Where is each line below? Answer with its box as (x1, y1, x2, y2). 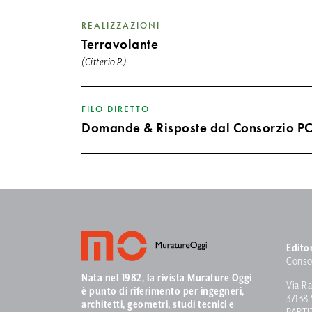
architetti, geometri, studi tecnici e (81, 298, 235, 311)
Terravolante (81, 35, 158, 53)
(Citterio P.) (81, 56, 127, 68)
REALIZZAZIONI (81, 19, 160, 31)
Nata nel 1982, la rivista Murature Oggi (81, 272, 252, 284)
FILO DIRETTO (81, 102, 150, 115)
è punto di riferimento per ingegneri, (81, 285, 244, 297)
